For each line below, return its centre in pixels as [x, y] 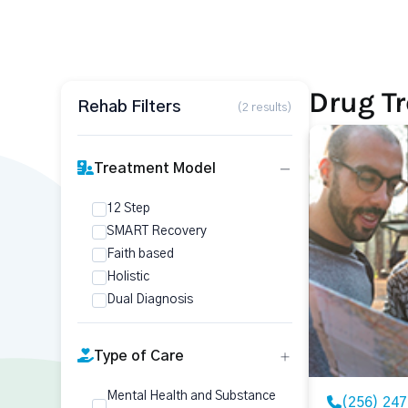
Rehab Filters [129, 107]
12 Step [128, 209]
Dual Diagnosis [150, 300]
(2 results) [264, 108]
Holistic [128, 277]
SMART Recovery [157, 231]
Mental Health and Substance [191, 396]
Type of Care [139, 356]
